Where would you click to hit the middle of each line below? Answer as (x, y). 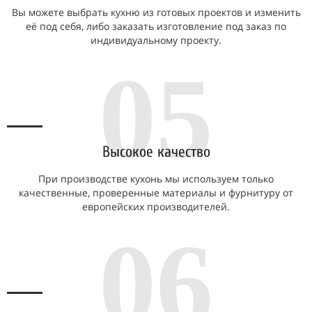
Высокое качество (156, 152)
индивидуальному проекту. (156, 40)
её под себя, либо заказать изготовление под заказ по (156, 26)
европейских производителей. (156, 206)
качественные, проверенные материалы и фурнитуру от (156, 193)
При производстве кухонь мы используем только (156, 179)
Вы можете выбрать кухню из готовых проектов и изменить (156, 12)
